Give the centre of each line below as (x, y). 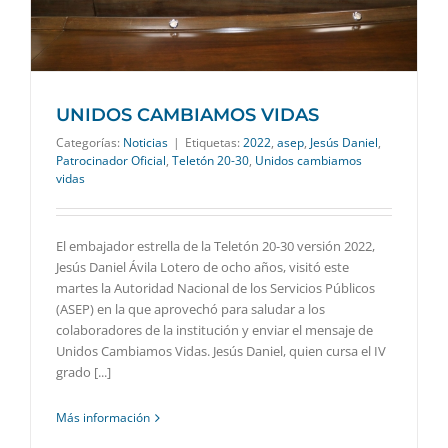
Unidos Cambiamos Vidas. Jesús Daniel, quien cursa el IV (221, 351)
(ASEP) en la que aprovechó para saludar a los (190, 309)
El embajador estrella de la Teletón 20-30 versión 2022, (215, 246)
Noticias (145, 143)
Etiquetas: (214, 143)
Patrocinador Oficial (111, 161)
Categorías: (89, 143)
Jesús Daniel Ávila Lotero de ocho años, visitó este (202, 267)
